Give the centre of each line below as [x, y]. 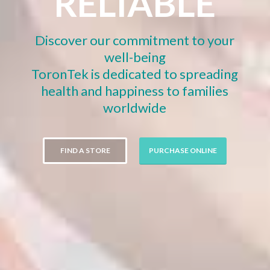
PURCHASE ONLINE [183, 150]
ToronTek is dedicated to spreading [135, 74]
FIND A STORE [85, 150]
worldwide [135, 108]
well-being [135, 57]
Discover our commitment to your [135, 40]
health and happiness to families [135, 91]
